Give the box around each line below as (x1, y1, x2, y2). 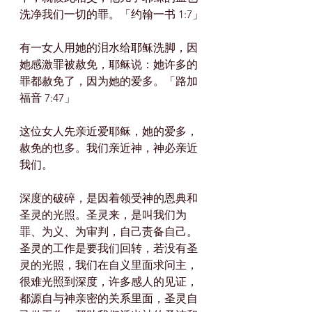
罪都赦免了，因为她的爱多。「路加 (19, 75, 198, 88)
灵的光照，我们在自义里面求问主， (19, 258, 198, 272)
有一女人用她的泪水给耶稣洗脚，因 (19, 41, 198, 55)
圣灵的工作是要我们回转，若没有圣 (19, 242, 198, 256)
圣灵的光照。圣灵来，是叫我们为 (19, 208, 187, 222)
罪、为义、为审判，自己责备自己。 (19, 225, 198, 239)
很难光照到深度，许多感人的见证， (19, 275, 198, 289)
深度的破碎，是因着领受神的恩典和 (19, 192, 198, 205)
